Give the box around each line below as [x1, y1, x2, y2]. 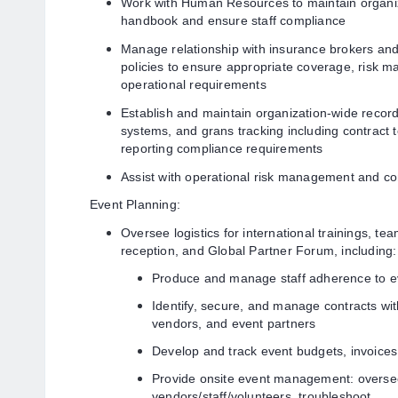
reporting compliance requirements [121, 141, 323, 155]
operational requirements [121, 77, 267, 92]
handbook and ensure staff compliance [121, 13, 346, 28]
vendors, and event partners [152, 316, 316, 330]
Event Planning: [90, 197, 180, 211]
